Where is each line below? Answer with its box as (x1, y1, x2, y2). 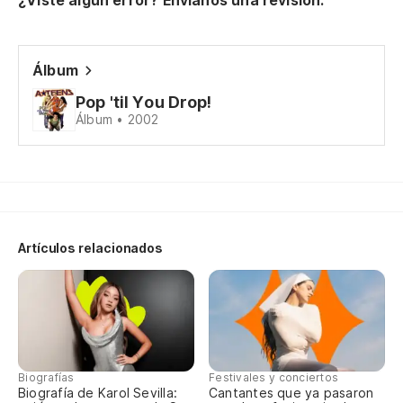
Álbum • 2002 (76, 112, 159, 127)
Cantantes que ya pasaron (209, 385, 374, 401)
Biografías (18, 371, 75, 385)
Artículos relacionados (18, 240, 164, 255)
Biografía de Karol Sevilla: (18, 385, 177, 401)
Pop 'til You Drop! (76, 93, 212, 112)
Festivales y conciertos (209, 371, 339, 385)
